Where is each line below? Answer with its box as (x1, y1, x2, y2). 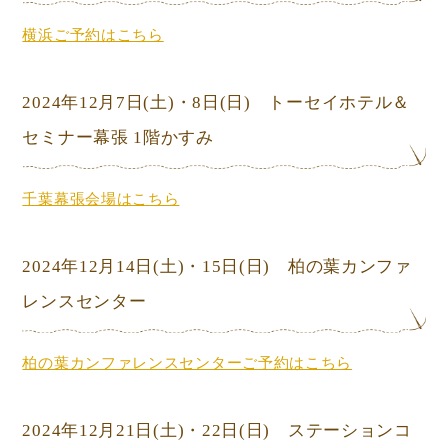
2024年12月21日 (22, 421, 154, 441)
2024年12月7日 (22, 93, 144, 113)
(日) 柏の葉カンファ (239, 257, 412, 277)
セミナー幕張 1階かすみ (22, 128, 214, 148)
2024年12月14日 (22, 257, 154, 277)
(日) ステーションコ (239, 421, 412, 441)
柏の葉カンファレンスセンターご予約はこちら (22, 354, 353, 372)
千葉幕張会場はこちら (22, 190, 180, 208)
